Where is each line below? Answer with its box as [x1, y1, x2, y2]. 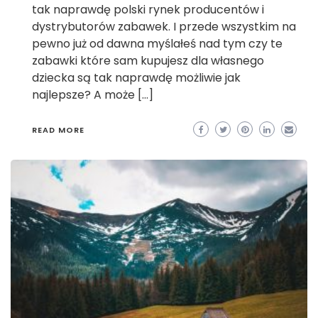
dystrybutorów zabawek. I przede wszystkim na [32, 18, 296, 35]
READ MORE [32, 124, 84, 136]
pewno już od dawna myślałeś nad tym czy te [32, 35, 283, 53]
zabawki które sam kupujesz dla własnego [32, 53, 264, 70]
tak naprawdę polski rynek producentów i [32, 1, 264, 18]
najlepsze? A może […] [32, 87, 153, 104]
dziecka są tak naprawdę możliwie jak [32, 70, 241, 87]
